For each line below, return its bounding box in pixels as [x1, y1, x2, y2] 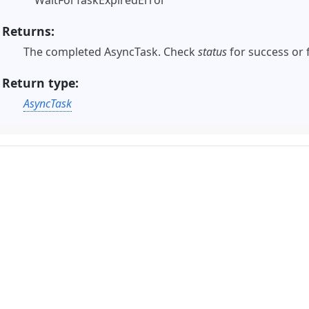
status [198, 44, 227, 60]
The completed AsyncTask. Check [23, 44, 198, 60]
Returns [1, 23, 51, 40]
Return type [1, 74, 75, 92]
